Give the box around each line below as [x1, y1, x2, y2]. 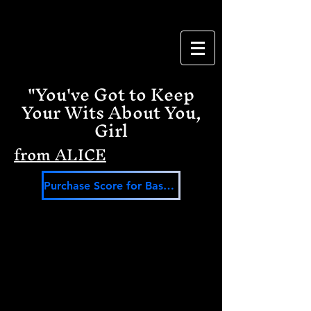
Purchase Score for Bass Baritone [163, 178, 174, 192]
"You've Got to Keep [28, 75, 194, 114]
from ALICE [14, 137, 106, 173]
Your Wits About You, [21, 93, 201, 132]
